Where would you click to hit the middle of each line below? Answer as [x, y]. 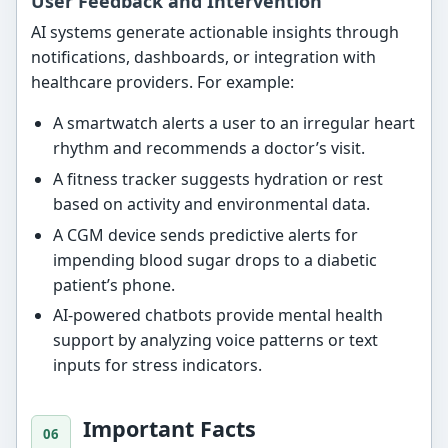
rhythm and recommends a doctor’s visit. [208, 148]
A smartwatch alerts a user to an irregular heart [233, 123]
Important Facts [170, 428]
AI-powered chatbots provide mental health [217, 315]
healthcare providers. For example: [163, 82]
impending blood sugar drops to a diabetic [214, 259]
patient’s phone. [113, 284]
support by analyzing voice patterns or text [215, 340]
